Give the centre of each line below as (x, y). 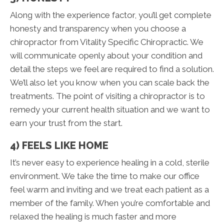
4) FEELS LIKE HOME (59, 146)
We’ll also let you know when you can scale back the (110, 83)
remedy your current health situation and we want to (110, 110)
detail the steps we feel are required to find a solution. (112, 69)
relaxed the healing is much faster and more (93, 217)
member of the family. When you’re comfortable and (110, 203)
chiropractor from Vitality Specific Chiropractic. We (107, 42)
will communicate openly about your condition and (106, 56)
